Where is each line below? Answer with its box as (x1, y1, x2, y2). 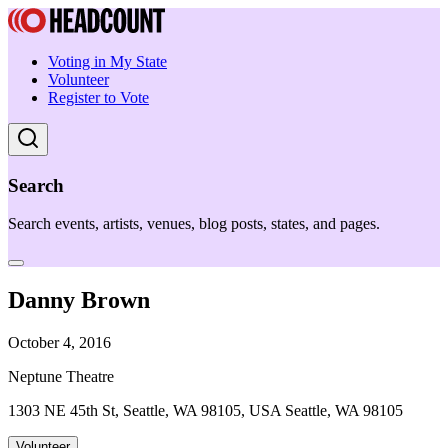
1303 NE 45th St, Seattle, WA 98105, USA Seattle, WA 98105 (8, 402, 403, 420)
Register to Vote (48, 89, 149, 106)
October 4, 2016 (8, 334, 111, 352)
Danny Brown (8, 287, 150, 314)
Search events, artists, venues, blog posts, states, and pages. (8, 215, 380, 233)
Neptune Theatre (8, 368, 114, 386)
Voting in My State (48, 53, 167, 70)
